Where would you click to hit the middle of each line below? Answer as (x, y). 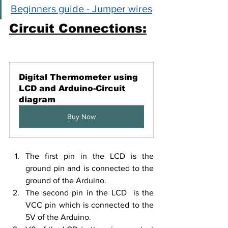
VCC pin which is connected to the (90, 205)
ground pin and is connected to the (90, 168)
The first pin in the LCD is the (90, 156)
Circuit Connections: (78, 28)
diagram (37, 100)
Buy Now (81, 117)
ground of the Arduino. (66, 181)
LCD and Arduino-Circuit (73, 89)
